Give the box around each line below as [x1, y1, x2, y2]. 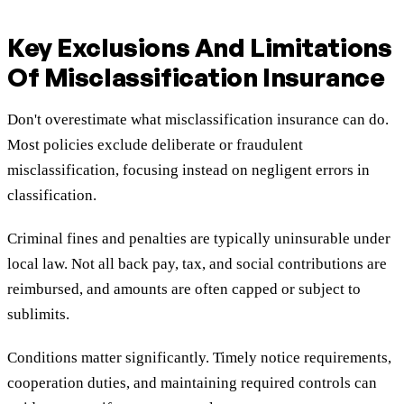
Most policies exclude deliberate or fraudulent [7, 136, 303, 154]
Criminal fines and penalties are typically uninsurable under [7, 230, 390, 248]
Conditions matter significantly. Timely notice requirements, [7, 349, 391, 367]
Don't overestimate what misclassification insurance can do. [7, 111, 389, 129]
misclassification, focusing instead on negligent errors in [7, 161, 370, 179]
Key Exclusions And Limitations [7, 32, 392, 64]
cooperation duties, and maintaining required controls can [7, 374, 377, 392]
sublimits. [7, 306, 69, 324]
